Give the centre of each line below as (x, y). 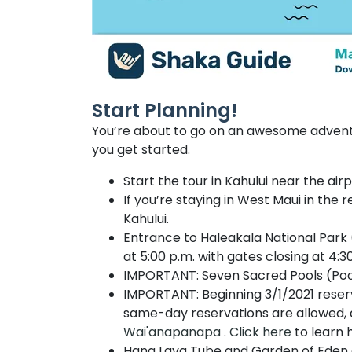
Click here (260, 332)
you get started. (141, 150)
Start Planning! (165, 111)
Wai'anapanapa (174, 332)
